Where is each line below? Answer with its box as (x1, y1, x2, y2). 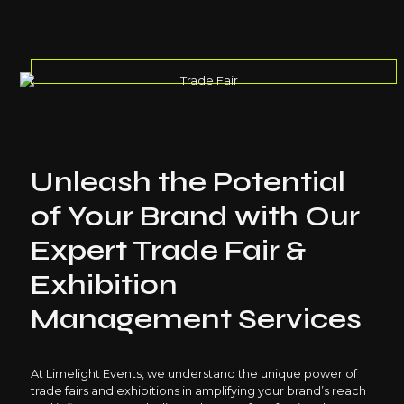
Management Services (30, 300, 362, 336)
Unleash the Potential (30, 163, 345, 199)
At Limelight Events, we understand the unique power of (30, 367, 357, 381)
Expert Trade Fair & (30, 232, 306, 268)
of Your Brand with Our (30, 197, 360, 234)
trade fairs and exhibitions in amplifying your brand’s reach (30, 384, 366, 399)
